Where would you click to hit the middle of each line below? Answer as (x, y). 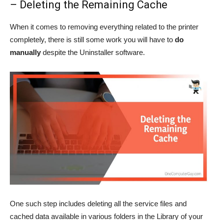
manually (25, 52)
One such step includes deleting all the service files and (98, 203)
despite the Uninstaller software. (93, 52)
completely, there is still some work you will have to (92, 39)
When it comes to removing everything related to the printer (104, 27)
